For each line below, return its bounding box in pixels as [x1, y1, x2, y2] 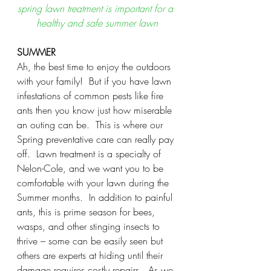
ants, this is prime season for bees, [17, 204, 158, 218]
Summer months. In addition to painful [17, 190, 175, 204]
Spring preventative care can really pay [17, 132, 177, 146]
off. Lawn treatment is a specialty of [17, 146, 164, 160]
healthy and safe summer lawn [36, 16, 158, 30]
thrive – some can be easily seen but [17, 233, 166, 247]
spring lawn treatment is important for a [18, 1, 176, 15]
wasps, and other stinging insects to [17, 219, 163, 233]
